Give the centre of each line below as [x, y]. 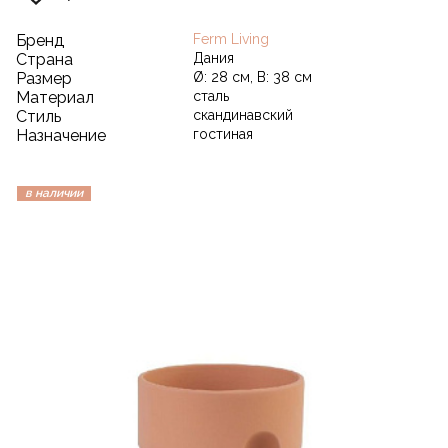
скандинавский [243, 114]
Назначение [61, 135]
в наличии [54, 192]
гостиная [223, 133]
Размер [44, 78]
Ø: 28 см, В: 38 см [252, 76]
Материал [55, 97]
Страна [44, 59]
